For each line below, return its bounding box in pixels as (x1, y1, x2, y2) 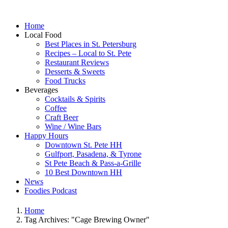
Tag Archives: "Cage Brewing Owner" (24, 215, 150, 224)
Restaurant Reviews (45, 58, 109, 67)
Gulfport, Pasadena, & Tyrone (45, 150, 141, 158)
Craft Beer (45, 113, 78, 122)
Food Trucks (45, 76, 85, 85)
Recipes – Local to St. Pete (45, 49, 131, 58)
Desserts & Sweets (45, 67, 105, 76)
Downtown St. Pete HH (45, 140, 122, 149)
